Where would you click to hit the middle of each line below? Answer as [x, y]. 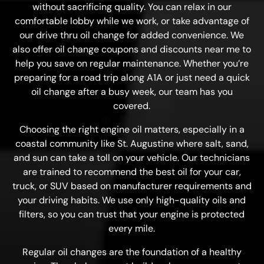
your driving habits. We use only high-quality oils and [132, 200]
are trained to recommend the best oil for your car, [132, 172]
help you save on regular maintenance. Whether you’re [132, 63]
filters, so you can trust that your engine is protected [132, 214]
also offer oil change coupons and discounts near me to [132, 49]
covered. [132, 106]
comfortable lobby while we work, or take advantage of [132, 21]
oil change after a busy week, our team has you [132, 92]
